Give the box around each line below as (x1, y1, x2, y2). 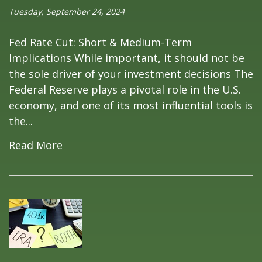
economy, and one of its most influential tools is (9, 98, 253, 112)
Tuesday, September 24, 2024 (9, 5, 125, 17)
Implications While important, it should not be (9, 50, 244, 65)
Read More (9, 137, 63, 152)
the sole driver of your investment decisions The (9, 66, 253, 81)
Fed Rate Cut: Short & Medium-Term (9, 35, 192, 49)
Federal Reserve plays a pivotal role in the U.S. (9, 82, 241, 96)
